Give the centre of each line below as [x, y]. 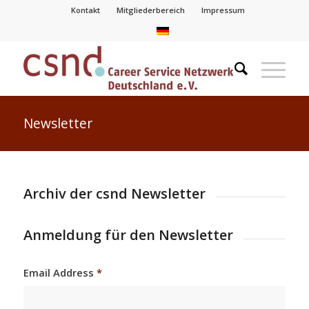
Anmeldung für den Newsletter [128, 235]
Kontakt [85, 10]
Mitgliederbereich [150, 10]
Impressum [223, 10]
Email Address [60, 272]
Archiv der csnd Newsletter [114, 193]
